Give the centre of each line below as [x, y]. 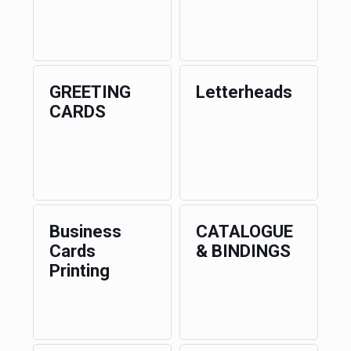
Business [85, 232]
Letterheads [244, 92]
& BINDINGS [243, 251]
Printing [79, 271]
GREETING [90, 92]
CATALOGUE [244, 232]
